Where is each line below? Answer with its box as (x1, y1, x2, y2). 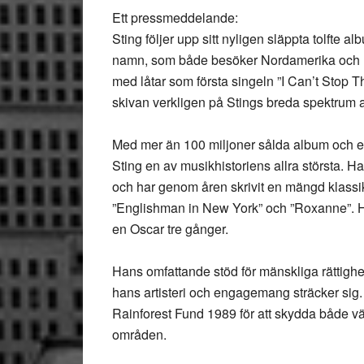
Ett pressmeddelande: (112, 8, 238, 27)
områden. (112, 325, 167, 344)
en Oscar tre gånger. (112, 219, 228, 238)
